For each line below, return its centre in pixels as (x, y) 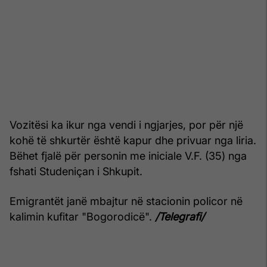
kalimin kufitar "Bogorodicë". (82, 217)
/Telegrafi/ (180, 217)
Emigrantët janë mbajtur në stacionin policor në (126, 201)
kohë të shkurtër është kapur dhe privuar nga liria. (133, 141)
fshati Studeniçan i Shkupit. (76, 172)
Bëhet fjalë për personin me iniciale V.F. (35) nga (128, 156)
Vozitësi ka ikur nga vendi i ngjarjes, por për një (126, 125)
